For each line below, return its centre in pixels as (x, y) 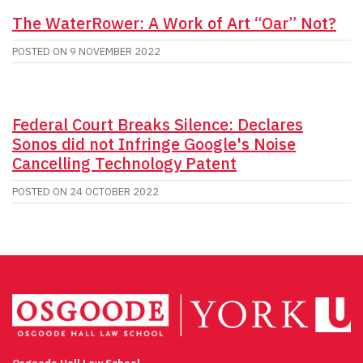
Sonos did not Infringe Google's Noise (154, 143)
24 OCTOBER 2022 (114, 191)
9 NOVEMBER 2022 (115, 51)
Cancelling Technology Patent (124, 163)
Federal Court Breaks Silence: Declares (158, 124)
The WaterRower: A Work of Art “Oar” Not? (174, 23)
